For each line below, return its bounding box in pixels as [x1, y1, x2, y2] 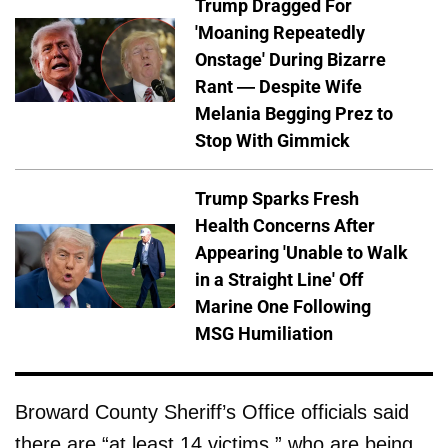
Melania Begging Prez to [195, 103, 393, 125]
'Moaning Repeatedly [195, 22, 365, 44]
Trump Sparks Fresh [195, 188, 359, 210]
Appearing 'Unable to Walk [195, 242, 408, 264]
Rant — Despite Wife [195, 76, 362, 98]
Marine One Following [195, 296, 371, 318]
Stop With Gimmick [195, 130, 350, 152]
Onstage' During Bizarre [195, 49, 386, 71]
